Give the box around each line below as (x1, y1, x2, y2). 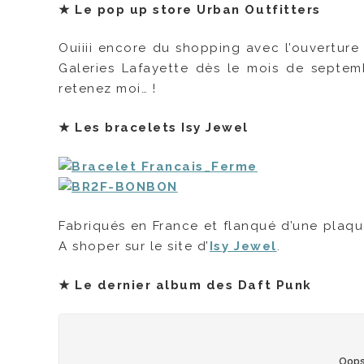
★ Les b (58, 120, 115, 136)
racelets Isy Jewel (114, 120, 249, 136)
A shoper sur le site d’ (58, 238, 210, 253)
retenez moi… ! (58, 81, 157, 97)
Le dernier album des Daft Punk (75, 277, 312, 292)
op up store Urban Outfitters (106, 2, 321, 17)
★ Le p (58, 2, 107, 17)
